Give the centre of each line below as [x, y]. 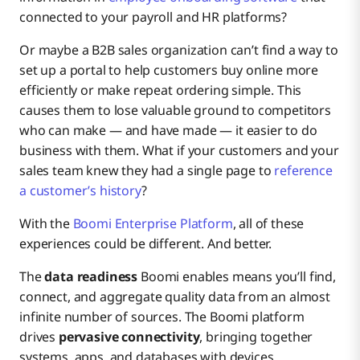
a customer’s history [80, 191]
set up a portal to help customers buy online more [169, 70]
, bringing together [256, 337]
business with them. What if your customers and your [179, 151]
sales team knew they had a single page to [147, 171]
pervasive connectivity [129, 337]
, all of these [268, 224]
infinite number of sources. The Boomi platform [162, 317]
